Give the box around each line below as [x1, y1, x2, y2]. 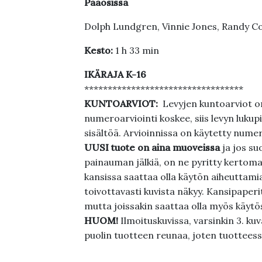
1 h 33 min [112, 44, 159, 56]
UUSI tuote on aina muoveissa [84, 142, 222, 153]
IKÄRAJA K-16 [84, 68, 146, 80]
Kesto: [84, 44, 113, 56]
